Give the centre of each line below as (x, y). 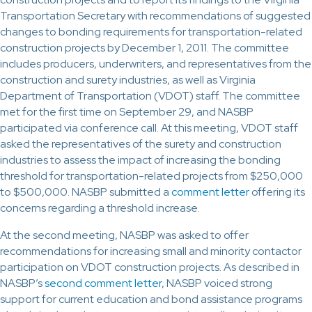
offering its (277, 192)
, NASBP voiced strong (217, 283)
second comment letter (103, 283)
